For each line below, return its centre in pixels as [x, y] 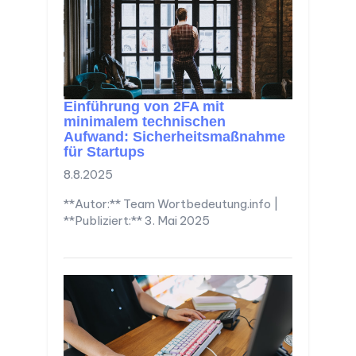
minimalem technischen [145, 121]
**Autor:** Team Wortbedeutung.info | [171, 203]
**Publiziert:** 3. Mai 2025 [137, 220]
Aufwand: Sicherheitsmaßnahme [174, 136]
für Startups [104, 151]
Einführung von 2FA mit [144, 106]
